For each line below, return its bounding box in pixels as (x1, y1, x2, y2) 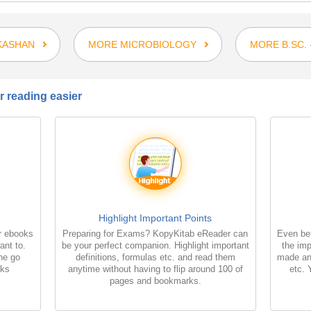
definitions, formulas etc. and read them (75, 251, 235, 262)
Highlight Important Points (99, 212, 212, 224)
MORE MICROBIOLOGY (88, 38, 196, 50)
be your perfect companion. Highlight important (61, 239, 249, 251)
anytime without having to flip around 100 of (67, 263, 243, 274)
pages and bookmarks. (109, 275, 201, 286)
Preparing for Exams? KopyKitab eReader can (62, 228, 249, 239)
